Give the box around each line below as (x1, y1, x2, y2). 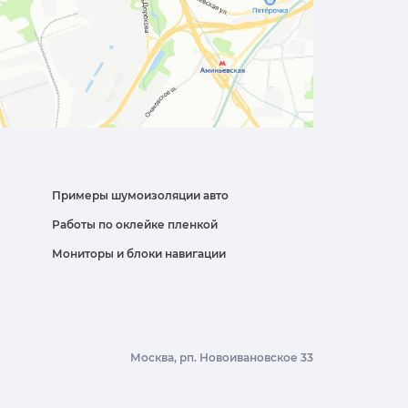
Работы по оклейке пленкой (52, 218, 218, 232)
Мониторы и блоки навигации (52, 247, 226, 261)
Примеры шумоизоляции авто (52, 189, 229, 203)
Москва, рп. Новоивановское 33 (130, 351, 313, 365)
